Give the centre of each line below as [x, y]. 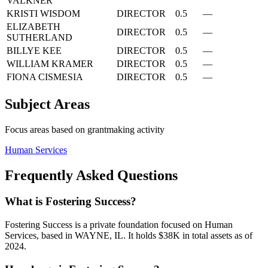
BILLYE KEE [34, 50]
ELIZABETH [33, 26]
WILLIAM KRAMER [50, 63]
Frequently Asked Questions [91, 175]
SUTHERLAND [39, 37]
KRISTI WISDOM [43, 13]
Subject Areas [47, 104]
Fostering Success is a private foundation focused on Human [119, 225]
